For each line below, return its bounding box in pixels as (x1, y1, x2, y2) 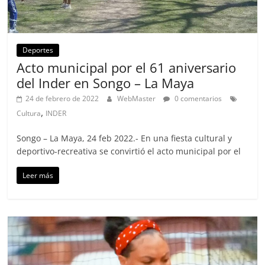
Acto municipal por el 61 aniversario (17, 58, 237, 76)
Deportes (22, 44, 54, 55)
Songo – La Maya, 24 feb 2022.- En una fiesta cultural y (17, 132, 232, 144)
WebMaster (117, 93, 158, 104)
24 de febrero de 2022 (25, 93, 99, 104)
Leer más (22, 170, 54, 180)
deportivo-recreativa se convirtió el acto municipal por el (17, 145, 241, 157)
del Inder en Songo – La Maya (17, 73, 195, 92)
